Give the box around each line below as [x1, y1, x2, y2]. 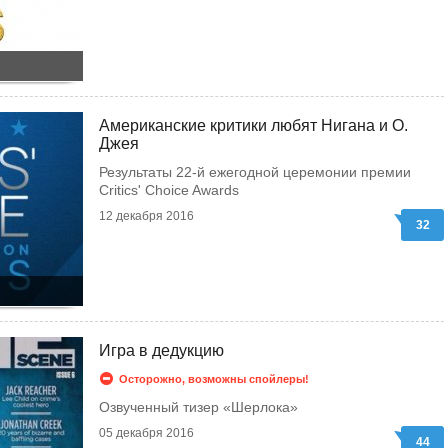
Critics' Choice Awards [99, 182, 239, 198]
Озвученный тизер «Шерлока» [99, 399, 298, 415]
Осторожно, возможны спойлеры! [119, 373, 309, 385]
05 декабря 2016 [99, 426, 194, 440]
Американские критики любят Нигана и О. [99, 117, 408, 134]
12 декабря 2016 [99, 209, 194, 223]
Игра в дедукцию [99, 342, 224, 359]
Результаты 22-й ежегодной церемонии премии [99, 164, 411, 180]
